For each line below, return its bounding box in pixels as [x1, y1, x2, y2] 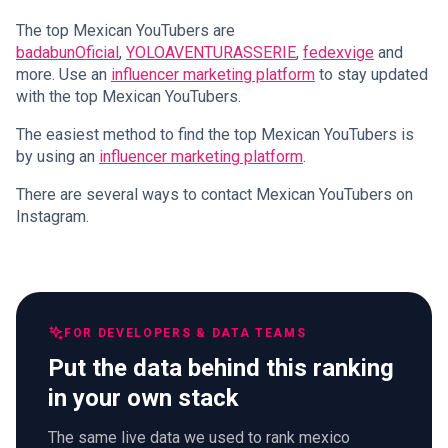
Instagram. [16, 206, 89, 226]
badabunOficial [16, 42, 119, 62]
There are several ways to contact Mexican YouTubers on [16, 184, 413, 204]
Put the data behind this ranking [48, 353, 394, 382]
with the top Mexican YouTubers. [16, 86, 241, 106]
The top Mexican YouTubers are [16, 20, 235, 40]
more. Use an [16, 64, 111, 84]
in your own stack [48, 383, 239, 412]
